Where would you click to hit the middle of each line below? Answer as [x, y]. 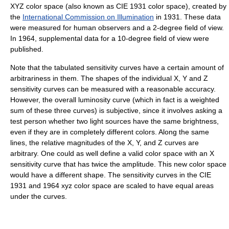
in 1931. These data [187, 17]
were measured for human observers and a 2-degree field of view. [117, 28]
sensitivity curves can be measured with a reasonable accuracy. [113, 89]
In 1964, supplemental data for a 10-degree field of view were [110, 39]
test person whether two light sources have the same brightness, [114, 121]
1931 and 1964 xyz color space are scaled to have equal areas [112, 186]
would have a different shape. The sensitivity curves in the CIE [111, 175]
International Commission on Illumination [88, 17]
